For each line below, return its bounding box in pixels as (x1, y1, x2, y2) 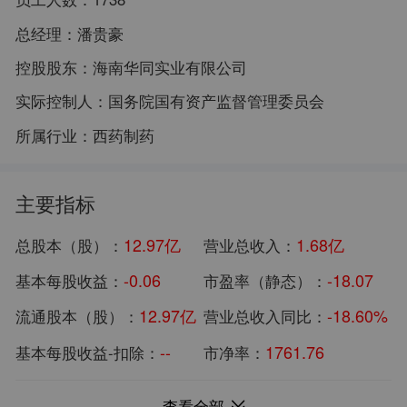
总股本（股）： (15, 233, 124, 256)
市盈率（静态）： (203, 269, 327, 292)
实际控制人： (15, 90, 108, 113)
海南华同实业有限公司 (92, 56, 247, 79)
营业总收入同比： (203, 305, 327, 328)
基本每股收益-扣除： (15, 341, 160, 363)
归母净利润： (203, 376, 296, 399)
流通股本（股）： (15, 305, 139, 328)
